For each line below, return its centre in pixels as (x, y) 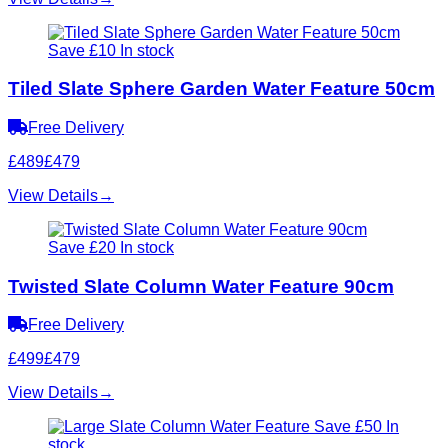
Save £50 (348, 427)
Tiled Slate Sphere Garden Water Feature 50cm (221, 89)
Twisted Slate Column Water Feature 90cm (201, 286)
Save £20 (82, 248)
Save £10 (82, 50)
